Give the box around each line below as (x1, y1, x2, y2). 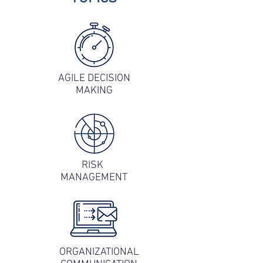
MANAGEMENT (60, 171, 127, 184)
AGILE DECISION (58, 72, 130, 85)
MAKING (75, 85, 113, 97)
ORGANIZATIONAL (59, 246, 139, 258)
